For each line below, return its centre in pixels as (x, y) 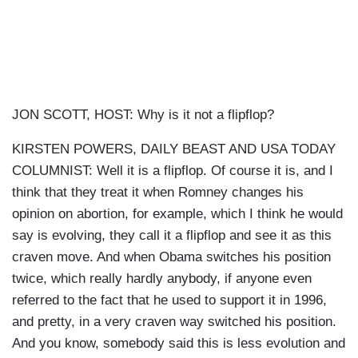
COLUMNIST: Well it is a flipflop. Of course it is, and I (173, 171)
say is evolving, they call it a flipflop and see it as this (172, 236)
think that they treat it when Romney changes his (158, 193)
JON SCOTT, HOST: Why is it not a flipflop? (143, 115)
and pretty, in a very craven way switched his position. (174, 322)
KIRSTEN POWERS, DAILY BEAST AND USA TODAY (174, 149)
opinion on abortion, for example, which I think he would (177, 214)
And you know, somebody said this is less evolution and (179, 344)
